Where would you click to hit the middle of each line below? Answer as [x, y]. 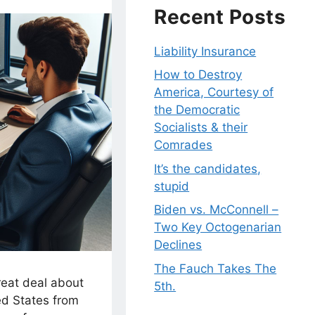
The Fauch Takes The [216, 268]
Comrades [184, 145]
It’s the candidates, [208, 168]
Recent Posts [220, 17]
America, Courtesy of [214, 92]
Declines [178, 245]
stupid [172, 186]
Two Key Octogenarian [218, 227]
